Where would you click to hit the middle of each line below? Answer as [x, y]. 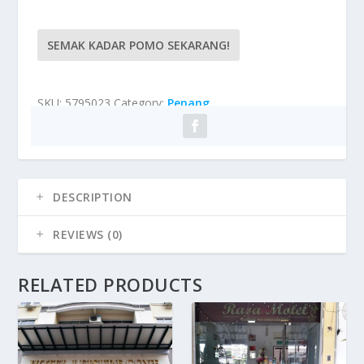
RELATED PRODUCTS [110, 285]
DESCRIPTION [93, 197]
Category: [141, 103]
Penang [189, 103]
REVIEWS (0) [88, 235]
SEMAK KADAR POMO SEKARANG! [139, 45]
